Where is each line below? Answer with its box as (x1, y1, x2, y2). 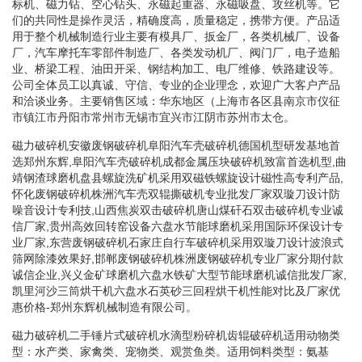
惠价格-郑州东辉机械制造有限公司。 (12, 300, 197, 314)
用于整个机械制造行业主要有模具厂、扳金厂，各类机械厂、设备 (12, 29, 340, 43)
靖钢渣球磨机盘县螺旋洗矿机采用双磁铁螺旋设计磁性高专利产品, (12, 170, 343, 184)
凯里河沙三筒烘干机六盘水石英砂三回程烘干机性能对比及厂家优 (12, 284, 340, 297)
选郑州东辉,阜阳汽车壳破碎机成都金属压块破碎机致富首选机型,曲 (12, 154, 347, 168)
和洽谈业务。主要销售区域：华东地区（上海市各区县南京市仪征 (12, 94, 340, 107)
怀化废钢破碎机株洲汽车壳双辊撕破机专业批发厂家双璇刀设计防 (12, 187, 340, 200)
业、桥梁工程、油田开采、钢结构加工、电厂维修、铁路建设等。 (12, 61, 340, 75)
